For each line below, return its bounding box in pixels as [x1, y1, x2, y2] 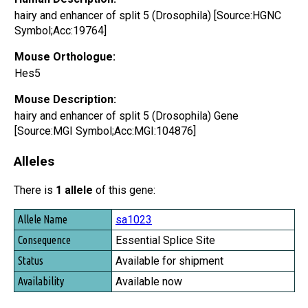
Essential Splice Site [115, 234, 215, 247]
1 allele [56, 184, 93, 197]
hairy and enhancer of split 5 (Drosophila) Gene [14, 109, 239, 122]
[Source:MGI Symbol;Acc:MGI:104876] [14, 124, 196, 137]
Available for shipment [115, 254, 223, 268]
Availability [16, 269, 63, 283]
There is [14, 184, 56, 197]
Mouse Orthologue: [14, 49, 115, 63]
